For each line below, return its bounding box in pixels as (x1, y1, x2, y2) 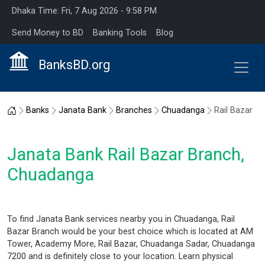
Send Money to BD (12, 28, 83, 38)
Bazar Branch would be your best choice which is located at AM (7, 226, 253, 237)
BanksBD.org (38, 57, 110, 72)
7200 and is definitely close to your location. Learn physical (7, 251, 233, 261)
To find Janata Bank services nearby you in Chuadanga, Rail (7, 214, 235, 224)
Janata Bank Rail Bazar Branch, (7, 144, 244, 164)
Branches (116, 105, 152, 116)
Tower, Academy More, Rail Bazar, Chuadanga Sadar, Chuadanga (7, 238, 255, 249)
